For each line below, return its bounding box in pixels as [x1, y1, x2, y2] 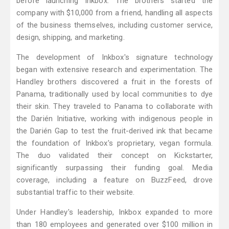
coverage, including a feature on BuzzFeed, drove [16, 175, 213, 185]
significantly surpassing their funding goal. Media [16, 163, 213, 173]
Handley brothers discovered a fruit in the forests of [16, 77, 213, 87]
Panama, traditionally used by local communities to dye [16, 89, 213, 99]
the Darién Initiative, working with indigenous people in [16, 114, 213, 124]
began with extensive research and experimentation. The [16, 65, 213, 75]
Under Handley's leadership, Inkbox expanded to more [16, 208, 213, 217]
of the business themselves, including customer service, [16, 20, 213, 30]
